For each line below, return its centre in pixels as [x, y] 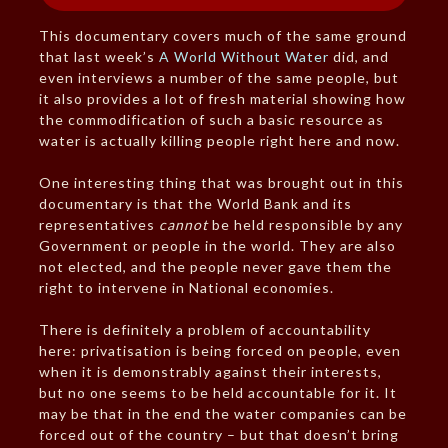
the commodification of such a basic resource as [211, 120]
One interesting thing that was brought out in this [221, 183]
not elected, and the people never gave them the [215, 267]
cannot [183, 225]
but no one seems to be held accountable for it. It [217, 393]
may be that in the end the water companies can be [222, 414]
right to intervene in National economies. [186, 288]
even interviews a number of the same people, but [218, 78]
